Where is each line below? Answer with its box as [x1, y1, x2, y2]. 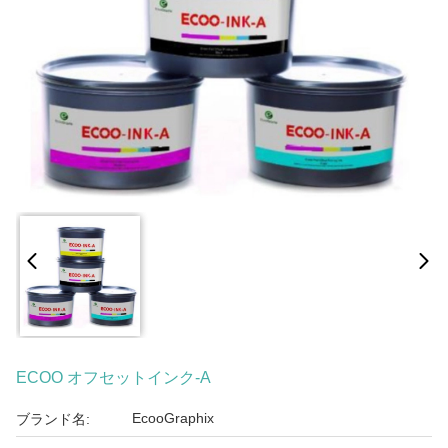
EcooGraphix [132, 410, 214, 426]
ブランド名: [16, 411, 90, 427]
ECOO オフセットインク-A [16, 369, 211, 386]
